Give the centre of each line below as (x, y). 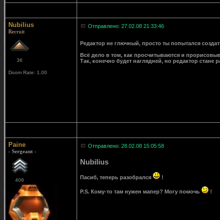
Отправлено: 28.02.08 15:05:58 (126, 146)
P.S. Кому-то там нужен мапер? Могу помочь (141, 192)
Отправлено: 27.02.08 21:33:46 (126, 26)
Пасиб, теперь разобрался (116, 177)
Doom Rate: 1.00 (28, 72)
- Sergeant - (22, 151)
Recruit (16, 31)
